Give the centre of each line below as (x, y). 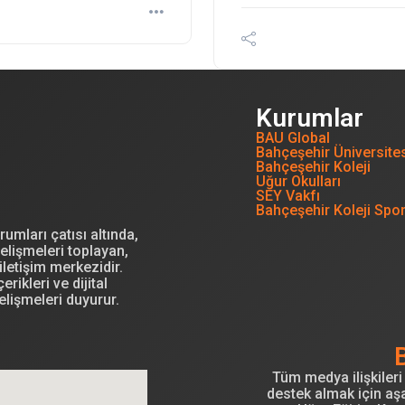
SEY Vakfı (288, 196)
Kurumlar (310, 118)
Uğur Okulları (299, 182)
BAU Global (293, 138)
